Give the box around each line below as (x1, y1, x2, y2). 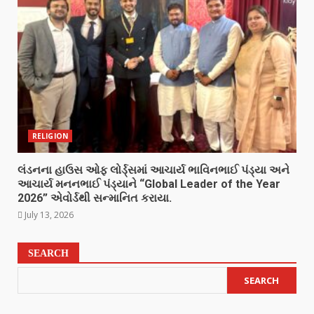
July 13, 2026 (22, 209, 74, 221)
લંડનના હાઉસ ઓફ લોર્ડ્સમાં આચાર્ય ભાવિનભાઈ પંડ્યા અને (18, 163, 289, 177)
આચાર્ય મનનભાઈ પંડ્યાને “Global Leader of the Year (18, 177, 280, 191)
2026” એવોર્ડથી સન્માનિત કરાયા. (18, 191, 172, 205)
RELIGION (32, 131, 68, 141)
